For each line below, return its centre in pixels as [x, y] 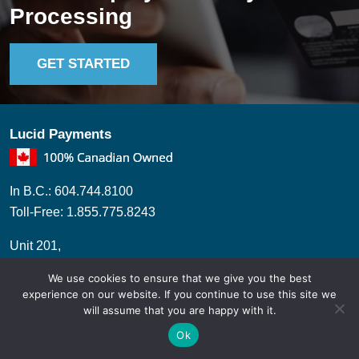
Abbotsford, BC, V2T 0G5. [83, 287]
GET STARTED [83, 63]
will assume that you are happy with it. [179, 310]
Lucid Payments [61, 134]
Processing [71, 16]
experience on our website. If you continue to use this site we [179, 294]
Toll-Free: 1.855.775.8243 [83, 212]
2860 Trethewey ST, [66, 266]
